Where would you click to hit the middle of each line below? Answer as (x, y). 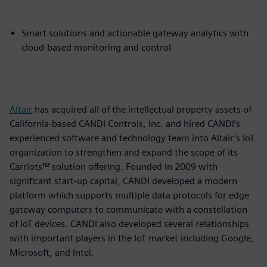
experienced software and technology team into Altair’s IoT (132, 138)
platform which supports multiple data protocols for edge (129, 195)
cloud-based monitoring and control (96, 47)
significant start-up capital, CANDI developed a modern (123, 181)
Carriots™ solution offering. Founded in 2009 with (114, 166)
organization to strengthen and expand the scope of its (124, 152)
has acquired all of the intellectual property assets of (142, 109)
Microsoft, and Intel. (52, 252)
